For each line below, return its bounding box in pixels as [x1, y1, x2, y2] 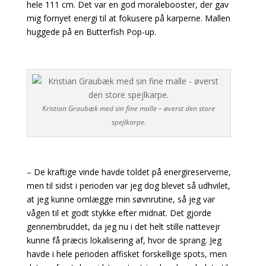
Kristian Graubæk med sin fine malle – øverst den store [42, 103, 216, 113]
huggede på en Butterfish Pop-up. [26, 26, 156, 37]
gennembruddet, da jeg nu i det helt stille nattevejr [26, 221, 220, 232]
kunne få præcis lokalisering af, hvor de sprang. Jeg [26, 235, 221, 246]
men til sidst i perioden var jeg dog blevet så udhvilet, [26, 180, 230, 191]
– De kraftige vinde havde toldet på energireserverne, [26, 166, 231, 178]
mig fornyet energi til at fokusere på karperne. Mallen [26, 12, 230, 24]
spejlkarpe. [111, 117, 146, 127]
